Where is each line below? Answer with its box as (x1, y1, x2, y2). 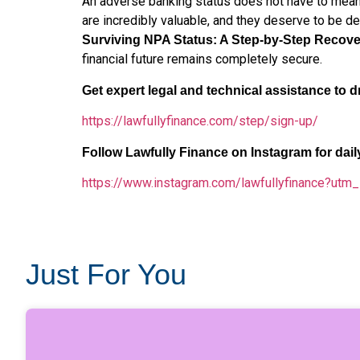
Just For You (26, 258, 186, 292)
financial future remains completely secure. (82, 51, 322, 67)
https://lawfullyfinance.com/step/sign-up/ (82, 113, 318, 129)
